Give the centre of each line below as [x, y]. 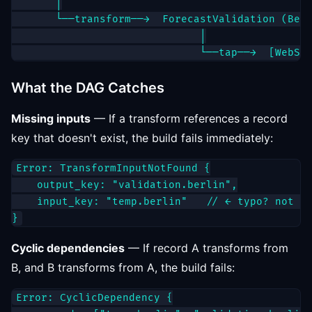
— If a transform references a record [189, 118]
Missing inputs [51, 118]
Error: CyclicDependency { [94, 298]
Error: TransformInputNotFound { [113, 168]
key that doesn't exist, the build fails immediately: [142, 138]
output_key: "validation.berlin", [125, 185]
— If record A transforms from [206, 248]
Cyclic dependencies [68, 248]
